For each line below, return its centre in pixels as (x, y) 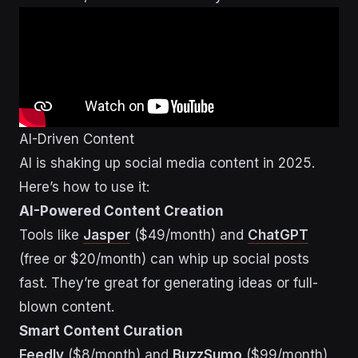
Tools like (51, 235)
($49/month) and (189, 235)
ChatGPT (278, 235)
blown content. (67, 307)
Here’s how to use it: (84, 187)
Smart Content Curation (101, 331)
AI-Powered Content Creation (121, 211)
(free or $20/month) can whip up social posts (164, 259)
